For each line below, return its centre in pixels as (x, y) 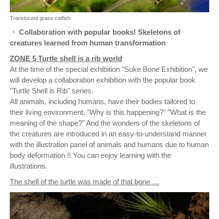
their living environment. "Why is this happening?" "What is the (108, 112)
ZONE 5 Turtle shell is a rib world (66, 58)
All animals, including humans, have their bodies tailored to (102, 101)
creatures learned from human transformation (88, 43)
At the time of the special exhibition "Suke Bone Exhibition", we (109, 69)
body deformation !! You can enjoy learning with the (90, 155)
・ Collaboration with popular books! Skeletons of (95, 32)
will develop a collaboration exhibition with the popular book (103, 80)
